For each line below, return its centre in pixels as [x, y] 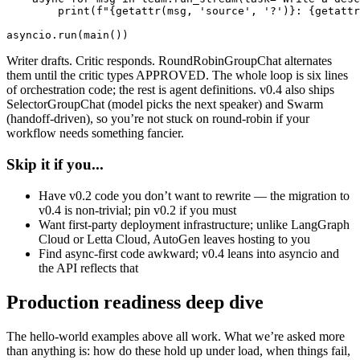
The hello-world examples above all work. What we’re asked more [176, 336]
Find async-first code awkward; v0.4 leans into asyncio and [189, 253]
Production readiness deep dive [135, 302]
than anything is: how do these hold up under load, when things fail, [178, 350]
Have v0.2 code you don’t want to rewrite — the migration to [194, 195]
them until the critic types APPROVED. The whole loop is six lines [177, 76]
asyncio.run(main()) [67, 35]
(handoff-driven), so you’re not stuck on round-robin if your [158, 119]
